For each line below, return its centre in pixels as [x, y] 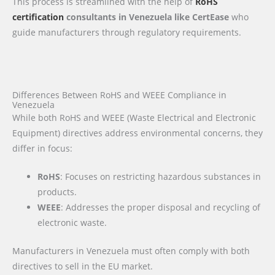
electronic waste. [72, 223]
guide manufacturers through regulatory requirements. [127, 32]
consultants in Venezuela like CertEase [146, 17]
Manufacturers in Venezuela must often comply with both [131, 250]
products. [57, 192]
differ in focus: [42, 148]
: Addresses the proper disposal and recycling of [161, 207]
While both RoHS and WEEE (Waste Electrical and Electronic [134, 117]
